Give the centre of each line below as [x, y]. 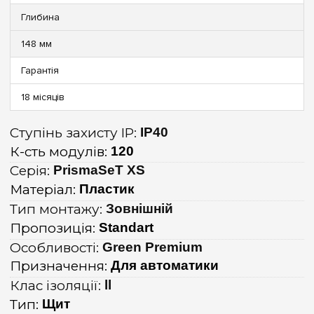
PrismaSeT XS [99, 170]
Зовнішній [139, 208]
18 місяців [43, 97]
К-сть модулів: [60, 151]
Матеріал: [45, 190]
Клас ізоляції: [57, 286]
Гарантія [40, 70]
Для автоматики [165, 266]
